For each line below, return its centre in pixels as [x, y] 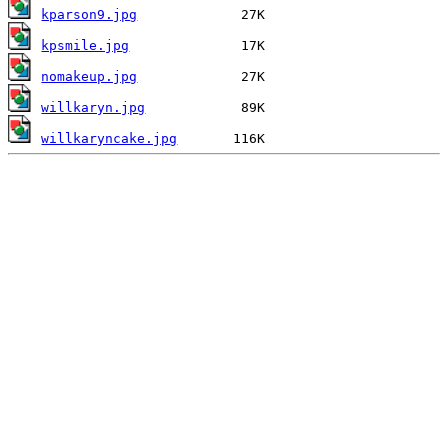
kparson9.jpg [89, 14]
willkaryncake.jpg [109, 138]
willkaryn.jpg [93, 107]
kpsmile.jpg [85, 45]
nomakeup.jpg [89, 76]
